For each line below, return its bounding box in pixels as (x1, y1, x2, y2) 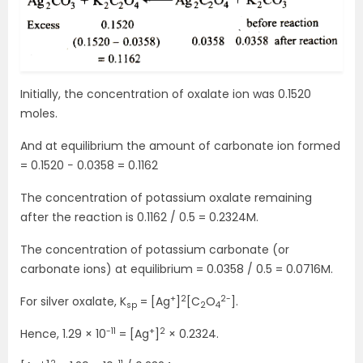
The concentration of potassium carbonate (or (20, 241, 289, 258)
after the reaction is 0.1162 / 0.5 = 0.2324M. (20, 209, 258, 226)
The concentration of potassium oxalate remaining (20, 190, 312, 207)
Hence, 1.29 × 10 (20, 326, 106, 343)
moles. (20, 105, 58, 122)
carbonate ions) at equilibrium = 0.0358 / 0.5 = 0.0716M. (20, 261, 333, 278)
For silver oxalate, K (20, 293, 126, 310)
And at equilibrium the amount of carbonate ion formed (20, 138, 340, 155)
